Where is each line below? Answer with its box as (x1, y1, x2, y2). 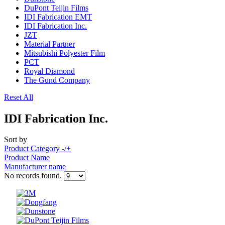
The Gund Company (24, 75, 90, 84)
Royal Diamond (24, 66, 75, 75)
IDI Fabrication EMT (24, 12, 92, 21)
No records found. (4, 171, 64, 180)
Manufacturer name (4, 162, 66, 171)
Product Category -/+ (4, 144, 71, 153)
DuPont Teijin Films (24, 3, 88, 12)
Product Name (4, 153, 50, 162)
